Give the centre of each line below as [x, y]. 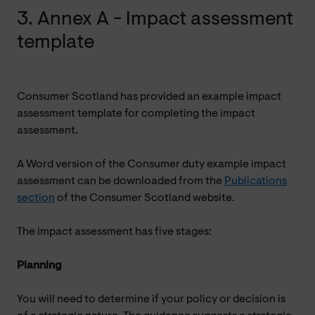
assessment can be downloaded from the [121, 181]
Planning [39, 265]
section [36, 198]
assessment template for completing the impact [136, 114]
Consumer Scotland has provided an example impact [149, 97]
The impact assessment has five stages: [114, 232]
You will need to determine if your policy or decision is [151, 299]
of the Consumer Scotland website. [145, 198]
